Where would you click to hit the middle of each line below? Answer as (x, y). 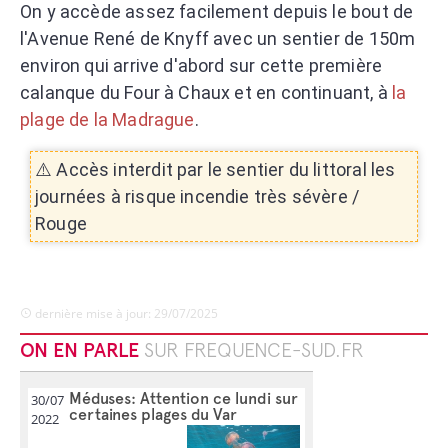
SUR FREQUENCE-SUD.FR (254, 351)
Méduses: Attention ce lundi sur (183, 398)
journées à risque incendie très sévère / (197, 196)
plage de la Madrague (107, 119)
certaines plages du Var (153, 414)
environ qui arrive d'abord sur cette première (201, 65)
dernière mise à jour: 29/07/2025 (125, 313)
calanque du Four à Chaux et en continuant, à (206, 92)
